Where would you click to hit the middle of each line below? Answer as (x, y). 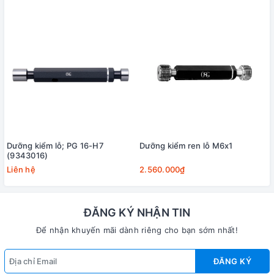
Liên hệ (21, 169)
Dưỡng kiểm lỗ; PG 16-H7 (55, 145)
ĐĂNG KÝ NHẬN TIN (137, 212)
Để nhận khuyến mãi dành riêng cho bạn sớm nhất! (137, 230)
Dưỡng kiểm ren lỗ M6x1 (186, 145)
